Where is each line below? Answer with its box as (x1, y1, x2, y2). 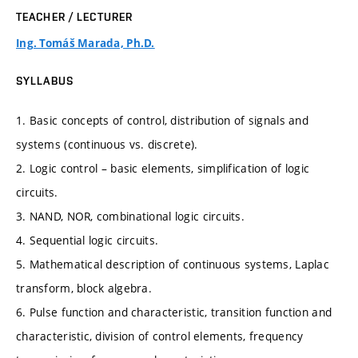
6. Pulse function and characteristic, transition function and (16, 304, 332, 320)
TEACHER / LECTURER (16, 10, 133, 23)
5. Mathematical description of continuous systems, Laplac (16, 257, 329, 272)
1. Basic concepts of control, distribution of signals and (16, 113, 308, 129)
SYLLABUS (16, 74, 74, 87)
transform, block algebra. (16, 280, 152, 296)
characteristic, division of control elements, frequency (16, 328, 304, 344)
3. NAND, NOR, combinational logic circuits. (16, 209, 245, 225)
